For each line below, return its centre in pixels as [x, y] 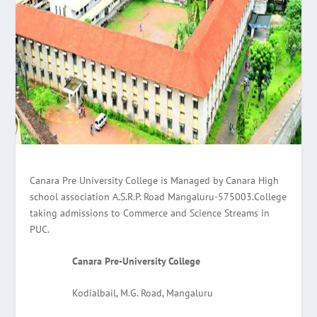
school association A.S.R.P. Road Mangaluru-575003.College [158, 196]
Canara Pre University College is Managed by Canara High [155, 180]
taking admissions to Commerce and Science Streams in [150, 213]
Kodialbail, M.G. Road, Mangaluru [143, 293]
